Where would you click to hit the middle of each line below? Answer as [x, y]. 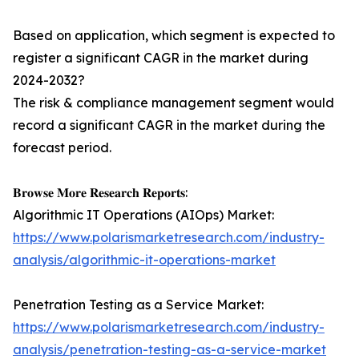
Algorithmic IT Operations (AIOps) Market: [143, 215]
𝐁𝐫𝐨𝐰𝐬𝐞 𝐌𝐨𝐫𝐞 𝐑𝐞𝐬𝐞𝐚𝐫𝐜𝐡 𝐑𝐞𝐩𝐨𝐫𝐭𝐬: [100, 193]
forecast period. [62, 148]
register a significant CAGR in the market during [161, 58]
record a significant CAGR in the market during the [169, 125]
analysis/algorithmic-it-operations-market [144, 260]
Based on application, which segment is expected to [174, 36]
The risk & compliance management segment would [173, 103]
